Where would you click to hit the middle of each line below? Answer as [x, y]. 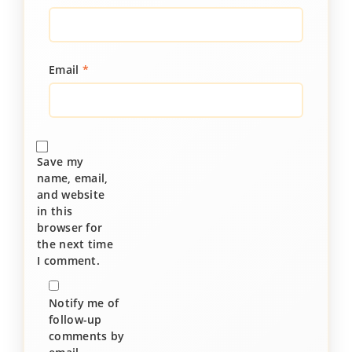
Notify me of [84, 303]
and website [71, 194]
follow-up [75, 319]
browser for [70, 227]
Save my [60, 161]
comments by [87, 336]
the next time [75, 244]
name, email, [73, 178]
